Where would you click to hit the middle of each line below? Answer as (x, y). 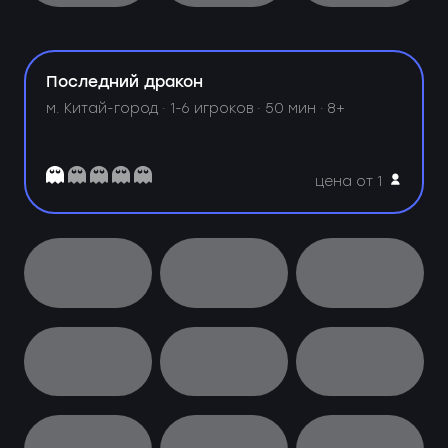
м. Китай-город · (108, 108)
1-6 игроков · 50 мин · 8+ (258, 108)
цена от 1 (349, 181)
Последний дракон (125, 82)
